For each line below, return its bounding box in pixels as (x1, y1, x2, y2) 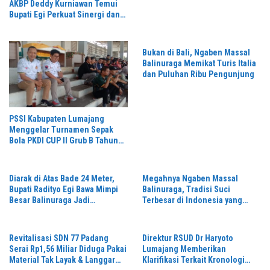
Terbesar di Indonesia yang (142, 195, 242, 206)
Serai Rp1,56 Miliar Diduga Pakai (9, 244, 127, 254)
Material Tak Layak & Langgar (9, 255, 115, 265)
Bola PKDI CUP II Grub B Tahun (9, 136, 118, 146)
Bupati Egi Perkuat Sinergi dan (9, 9, 120, 19)
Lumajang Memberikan (142, 244, 226, 254)
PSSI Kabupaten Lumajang (9, 114, 104, 124)
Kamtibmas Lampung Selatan (9, 20, 114, 30)
